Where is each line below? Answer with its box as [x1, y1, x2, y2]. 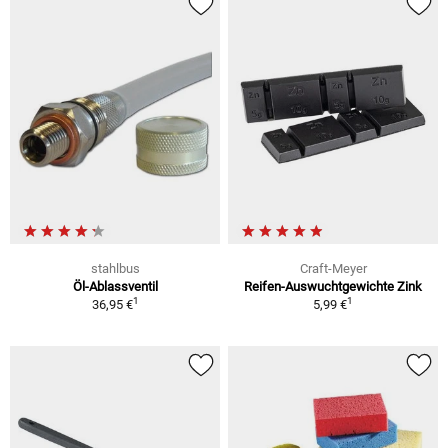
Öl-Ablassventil [72, 278, 158, 294]
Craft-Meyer [299, 260, 367, 276]
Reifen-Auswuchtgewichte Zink [244, 278, 422, 294]
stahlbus [90, 260, 140, 276]
